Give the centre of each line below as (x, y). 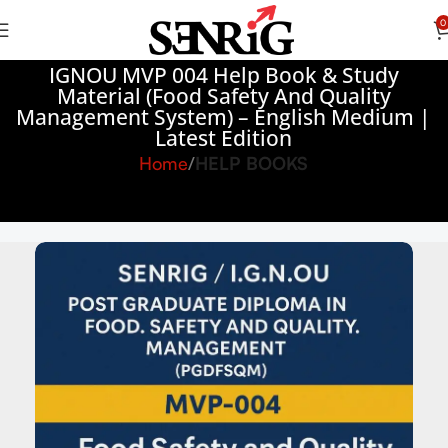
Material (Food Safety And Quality (223, 96)
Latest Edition (224, 138)
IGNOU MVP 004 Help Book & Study (223, 75)
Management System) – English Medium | (224, 117)
